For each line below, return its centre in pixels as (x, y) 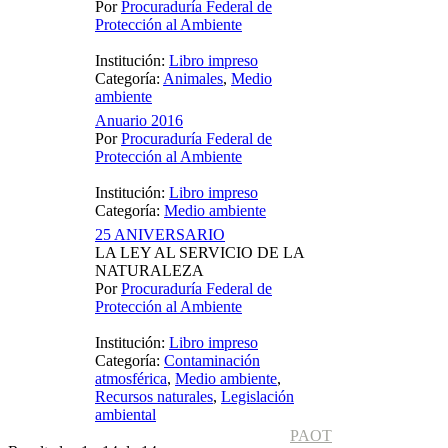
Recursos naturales (154, 397)
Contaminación (212, 361)
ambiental (125, 415)
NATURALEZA (149, 271)
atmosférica (131, 379)
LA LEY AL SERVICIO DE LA (199, 253)
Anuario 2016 (139, 121)
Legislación (257, 397)
